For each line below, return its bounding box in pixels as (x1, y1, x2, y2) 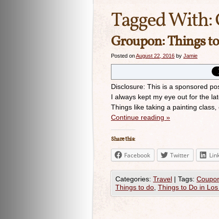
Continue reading (111, 113, 166, 121)
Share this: (111, 135, 135, 143)
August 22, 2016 (136, 53, 175, 59)
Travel (153, 175, 172, 183)
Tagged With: (111, 7, 215, 35)
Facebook (124, 151, 150, 159)
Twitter (170, 151, 189, 159)
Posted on (111, 53, 135, 59)
